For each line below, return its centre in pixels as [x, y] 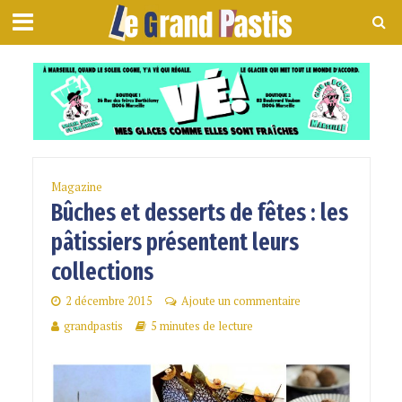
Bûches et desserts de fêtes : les [199, 213]
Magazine [76, 188]
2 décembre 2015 [109, 301]
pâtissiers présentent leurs [175, 243]
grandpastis [93, 327]
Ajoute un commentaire [240, 301]
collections [102, 272]
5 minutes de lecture [201, 327]
